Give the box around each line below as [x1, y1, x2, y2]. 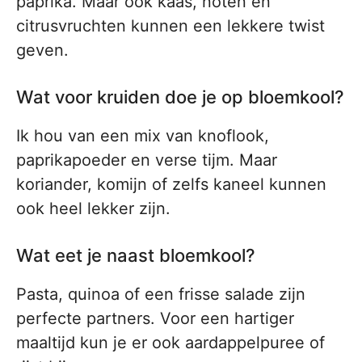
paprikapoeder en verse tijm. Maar [16, 150, 277, 170]
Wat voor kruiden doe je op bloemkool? [16, 86, 344, 108]
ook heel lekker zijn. [16, 199, 170, 219]
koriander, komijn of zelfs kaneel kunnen [16, 175, 326, 195]
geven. [16, 40, 69, 61]
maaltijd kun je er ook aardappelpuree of [16, 333, 325, 353]
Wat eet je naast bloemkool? [16, 245, 255, 267]
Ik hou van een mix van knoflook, [16, 126, 269, 146]
